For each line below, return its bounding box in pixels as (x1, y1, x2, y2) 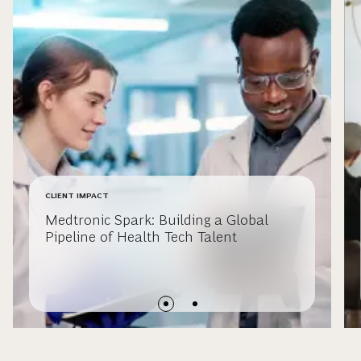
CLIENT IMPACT (45, 191, 109, 201)
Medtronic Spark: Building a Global (45, 212, 268, 229)
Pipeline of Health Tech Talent (45, 229, 237, 246)
